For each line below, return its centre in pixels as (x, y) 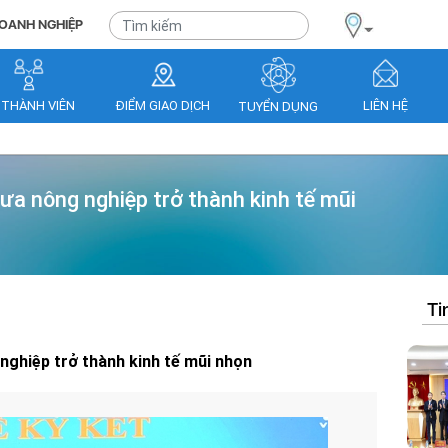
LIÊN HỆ (385, 105)
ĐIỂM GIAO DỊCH (163, 105)
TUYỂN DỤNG (278, 107)
